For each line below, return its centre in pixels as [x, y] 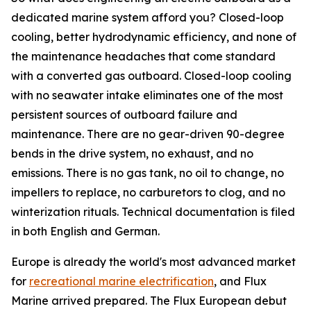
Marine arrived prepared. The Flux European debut [149, 301]
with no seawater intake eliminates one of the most [147, 95]
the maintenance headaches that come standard [143, 57]
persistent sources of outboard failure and [124, 115]
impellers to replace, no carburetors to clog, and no [148, 193]
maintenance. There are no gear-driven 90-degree [148, 134]
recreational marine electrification [121, 281]
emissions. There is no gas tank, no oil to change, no [148, 173]
